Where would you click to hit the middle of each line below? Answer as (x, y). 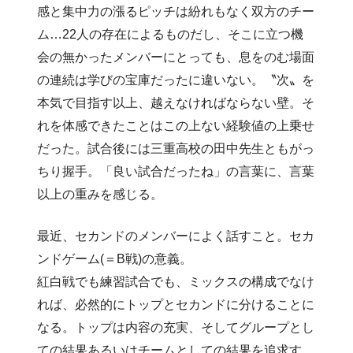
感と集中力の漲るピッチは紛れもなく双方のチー (176, 11)
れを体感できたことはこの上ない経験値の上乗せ (176, 125)
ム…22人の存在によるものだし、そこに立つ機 (171, 34)
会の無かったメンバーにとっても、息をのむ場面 (176, 57)
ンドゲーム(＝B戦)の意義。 (115, 258)
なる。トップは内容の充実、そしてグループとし (176, 327)
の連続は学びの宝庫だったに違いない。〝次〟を (176, 80)
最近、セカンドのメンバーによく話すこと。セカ (176, 236)
